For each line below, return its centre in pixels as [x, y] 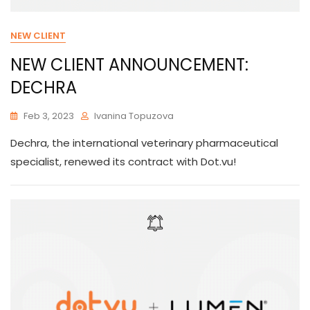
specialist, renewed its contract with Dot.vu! [123, 162]
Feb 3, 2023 [49, 116]
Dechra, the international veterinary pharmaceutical [144, 143]
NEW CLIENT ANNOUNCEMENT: [129, 65]
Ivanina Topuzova [134, 116]
